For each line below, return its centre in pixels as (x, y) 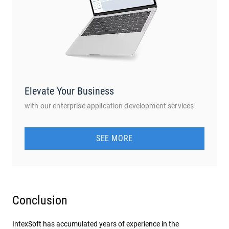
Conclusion (40, 201)
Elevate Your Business (69, 91)
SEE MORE (114, 139)
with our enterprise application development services (109, 106)
